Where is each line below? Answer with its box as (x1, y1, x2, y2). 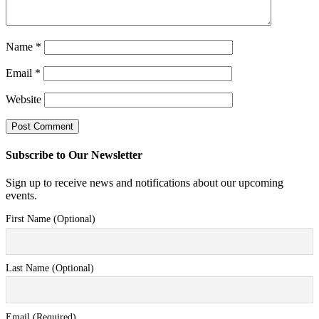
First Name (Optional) (6, 214, 95, 225)
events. (6, 189, 37, 202)
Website (6, 93, 41, 105)
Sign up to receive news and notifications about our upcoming (6, 177, 283, 189)
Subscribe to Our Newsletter (6, 149, 142, 162)
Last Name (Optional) (6, 262, 94, 273)
